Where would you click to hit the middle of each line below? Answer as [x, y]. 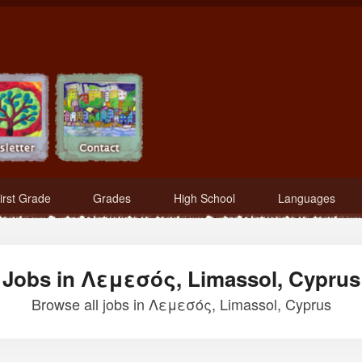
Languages [306, 198]
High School [205, 198]
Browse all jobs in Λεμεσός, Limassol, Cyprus [181, 304]
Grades [112, 198]
